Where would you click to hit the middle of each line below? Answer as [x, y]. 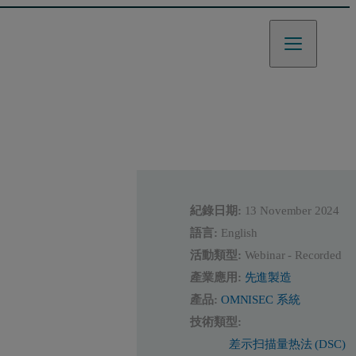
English [239, 233]
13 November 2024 [292, 211]
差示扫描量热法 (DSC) [287, 344]
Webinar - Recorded [293, 255]
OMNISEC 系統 [260, 300]
